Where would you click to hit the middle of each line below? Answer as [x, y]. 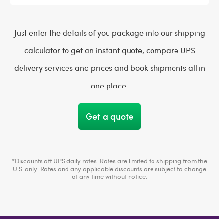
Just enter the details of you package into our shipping [109, 33]
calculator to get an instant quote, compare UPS [109, 50]
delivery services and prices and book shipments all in [109, 68]
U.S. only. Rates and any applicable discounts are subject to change [109, 169]
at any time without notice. [109, 176]
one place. [109, 85]
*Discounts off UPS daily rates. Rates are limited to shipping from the [109, 161]
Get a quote [109, 116]
